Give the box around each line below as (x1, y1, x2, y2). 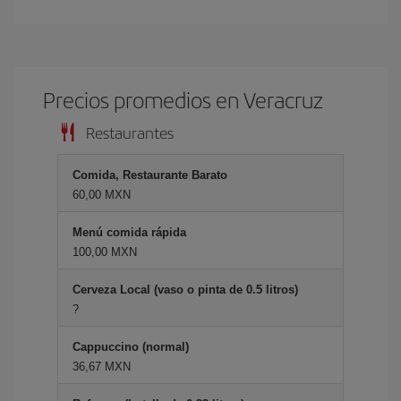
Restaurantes (86, 120, 174, 143)
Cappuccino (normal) (73, 339, 189, 354)
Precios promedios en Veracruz (43, 83, 324, 115)
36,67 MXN (73, 359, 131, 373)
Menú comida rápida (73, 225, 186, 239)
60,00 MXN (73, 187, 131, 201)
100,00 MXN (73, 244, 137, 259)
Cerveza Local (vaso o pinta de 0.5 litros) (73, 282, 298, 296)
